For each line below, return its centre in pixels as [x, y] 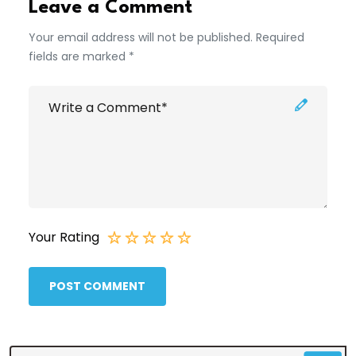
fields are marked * [81, 56]
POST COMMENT [97, 286]
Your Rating [64, 237]
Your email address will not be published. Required [166, 37]
